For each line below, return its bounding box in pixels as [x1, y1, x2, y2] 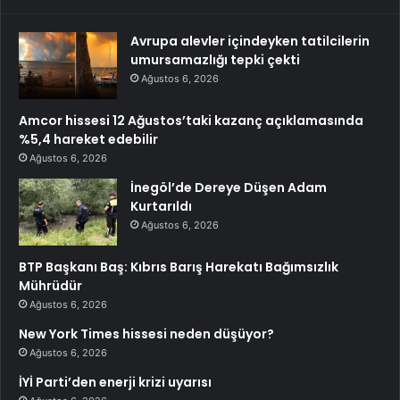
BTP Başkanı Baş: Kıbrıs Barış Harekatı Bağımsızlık [19, 258, 338, 277]
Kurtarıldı [130, 197, 192, 216]
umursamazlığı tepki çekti [130, 51, 300, 70]
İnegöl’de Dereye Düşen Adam [130, 179, 327, 197]
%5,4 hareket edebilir [19, 130, 158, 149]
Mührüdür [19, 277, 82, 296]
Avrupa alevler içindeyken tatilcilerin [130, 32, 370, 51]
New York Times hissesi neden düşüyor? [19, 325, 274, 344]
